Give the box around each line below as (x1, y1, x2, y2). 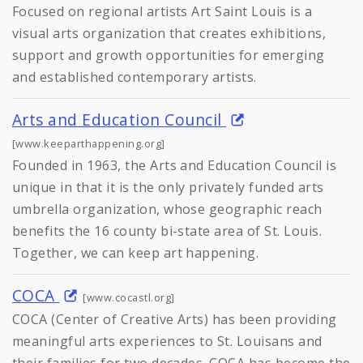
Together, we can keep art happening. (12, 243, 259, 262)
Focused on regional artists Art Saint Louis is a (12, 2, 313, 20)
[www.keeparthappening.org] (12, 135, 165, 151)
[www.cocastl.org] (83, 289, 175, 305)
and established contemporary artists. (12, 67, 257, 86)
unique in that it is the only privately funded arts (12, 177, 324, 196)
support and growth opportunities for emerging (12, 45, 325, 64)
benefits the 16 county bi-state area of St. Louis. (12, 221, 322, 240)
